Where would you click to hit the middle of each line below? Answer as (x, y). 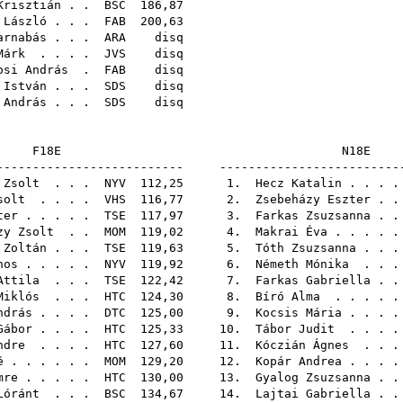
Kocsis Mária (299, 313)
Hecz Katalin (299, 183)
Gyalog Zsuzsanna (313, 377)
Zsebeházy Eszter (313, 199)
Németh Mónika (302, 264)
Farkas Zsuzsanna (313, 215)
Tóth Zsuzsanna (306, 248)
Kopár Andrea (299, 361)
